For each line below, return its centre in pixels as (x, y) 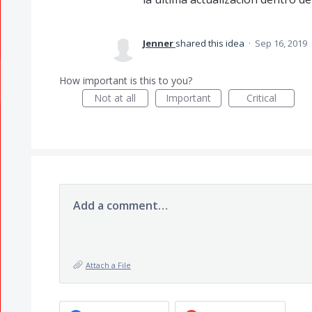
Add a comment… (120, 205)
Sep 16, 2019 (281, 43)
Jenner (158, 43)
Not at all (115, 98)
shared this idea (211, 43)
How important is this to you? (125, 80)
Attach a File (108, 265)
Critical (261, 98)
